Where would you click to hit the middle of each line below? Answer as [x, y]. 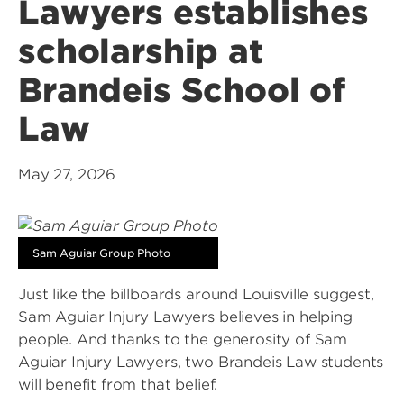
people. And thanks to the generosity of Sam [183, 340]
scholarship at [141, 51]
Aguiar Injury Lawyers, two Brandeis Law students [201, 362]
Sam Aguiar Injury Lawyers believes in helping [185, 317]
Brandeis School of [182, 90]
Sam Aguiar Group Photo [101, 253]
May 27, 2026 [67, 174]
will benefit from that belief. [118, 385]
